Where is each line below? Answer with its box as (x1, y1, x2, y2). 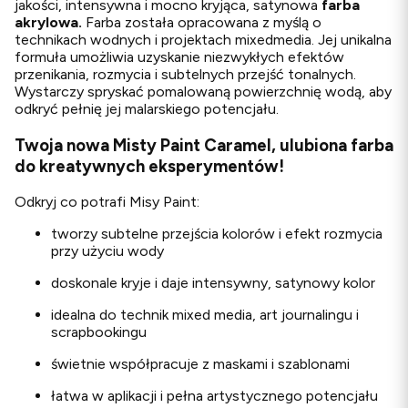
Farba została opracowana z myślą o (82, 13, 321, 31)
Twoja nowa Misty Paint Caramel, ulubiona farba (15, 134, 393, 156)
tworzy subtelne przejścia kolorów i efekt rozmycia (51, 225, 382, 243)
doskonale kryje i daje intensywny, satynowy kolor (51, 274, 375, 292)
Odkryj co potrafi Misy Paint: (15, 193, 199, 211)
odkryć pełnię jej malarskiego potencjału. (15, 99, 279, 117)
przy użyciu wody (51, 242, 164, 260)
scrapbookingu (51, 323, 147, 342)
